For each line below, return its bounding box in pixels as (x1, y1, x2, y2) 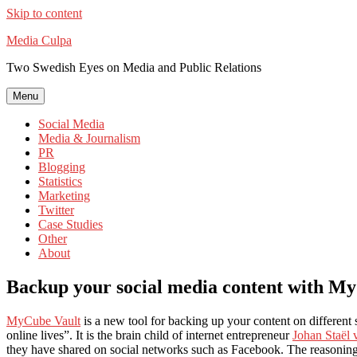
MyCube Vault (6, 313, 80, 328)
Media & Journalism (38, 131, 140, 145)
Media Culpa (6, 33, 72, 47)
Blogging (38, 160, 85, 174)
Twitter (38, 203, 74, 217)
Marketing (38, 189, 90, 202)
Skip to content (6, 6, 82, 20)
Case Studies (38, 218, 103, 231)
